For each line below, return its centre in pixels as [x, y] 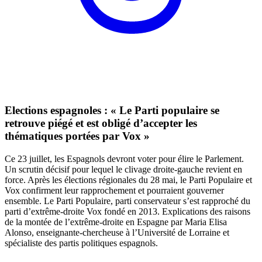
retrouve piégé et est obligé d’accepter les [101, 123]
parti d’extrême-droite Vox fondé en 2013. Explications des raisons [127, 211]
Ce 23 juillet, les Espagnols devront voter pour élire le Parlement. [124, 158]
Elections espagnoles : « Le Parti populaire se [112, 111]
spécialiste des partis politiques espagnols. [81, 243]
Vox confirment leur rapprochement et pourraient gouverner [114, 190]
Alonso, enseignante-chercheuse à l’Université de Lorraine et [117, 232]
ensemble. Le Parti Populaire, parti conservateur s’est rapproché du [127, 201]
